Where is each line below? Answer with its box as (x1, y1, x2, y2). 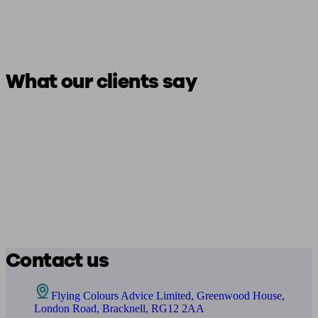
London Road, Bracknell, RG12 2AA (34, 302, 204, 314)
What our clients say (6, 68, 197, 95)
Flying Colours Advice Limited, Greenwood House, (51, 290, 285, 302)
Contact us (6, 247, 109, 274)
